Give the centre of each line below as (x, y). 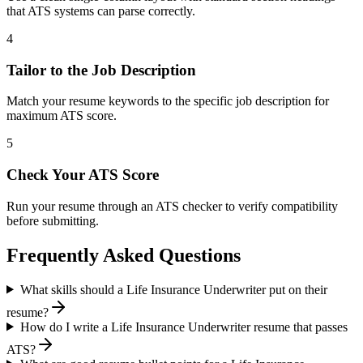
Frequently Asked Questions (124, 255)
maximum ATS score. (62, 116)
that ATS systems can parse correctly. (101, 11)
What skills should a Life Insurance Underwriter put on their (173, 289)
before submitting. (53, 220)
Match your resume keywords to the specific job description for (168, 101)
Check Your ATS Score (83, 174)
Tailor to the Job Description (101, 70)
